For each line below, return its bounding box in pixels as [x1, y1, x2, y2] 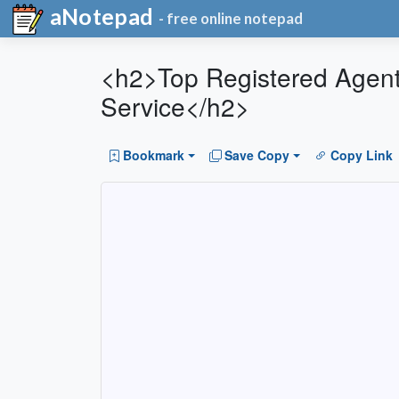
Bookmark [123, 146, 184, 165]
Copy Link [330, 146, 393, 165]
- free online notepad [159, 9, 304, 28]
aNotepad [45, 3, 154, 29]
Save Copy [224, 146, 290, 165]
